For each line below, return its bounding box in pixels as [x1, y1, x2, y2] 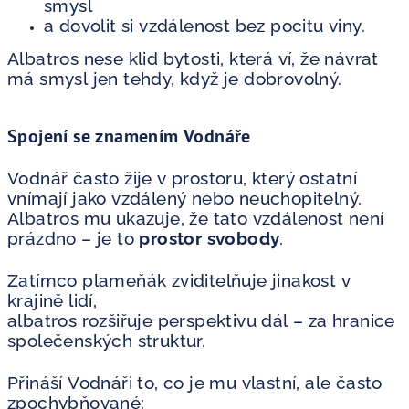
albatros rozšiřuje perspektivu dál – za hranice [7, 309, 395, 330]
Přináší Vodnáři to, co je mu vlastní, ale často [7, 372, 383, 393]
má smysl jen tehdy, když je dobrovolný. [7, 68, 342, 89]
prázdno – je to [7, 227, 140, 248]
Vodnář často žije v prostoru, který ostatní [7, 167, 358, 188]
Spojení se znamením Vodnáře [7, 123, 251, 148]
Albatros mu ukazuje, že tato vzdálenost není [7, 207, 384, 228]
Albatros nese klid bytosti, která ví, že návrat [7, 47, 379, 68]
